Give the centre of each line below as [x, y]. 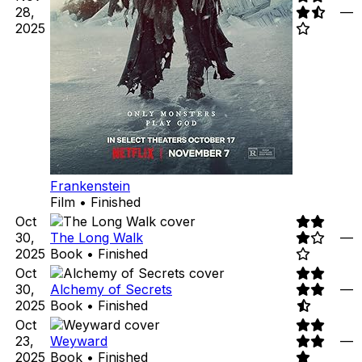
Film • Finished [95, 202]
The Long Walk [97, 238]
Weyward [79, 341]
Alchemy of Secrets [111, 290]
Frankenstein [90, 186]
